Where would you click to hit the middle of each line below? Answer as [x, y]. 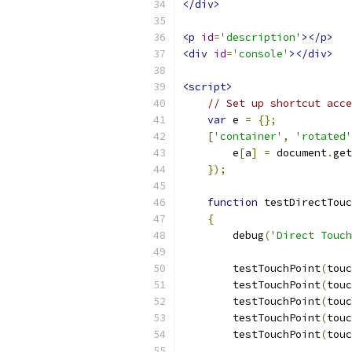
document [299, 153]
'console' [261, 54]
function [233, 202]
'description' [261, 37]
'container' [248, 136]
